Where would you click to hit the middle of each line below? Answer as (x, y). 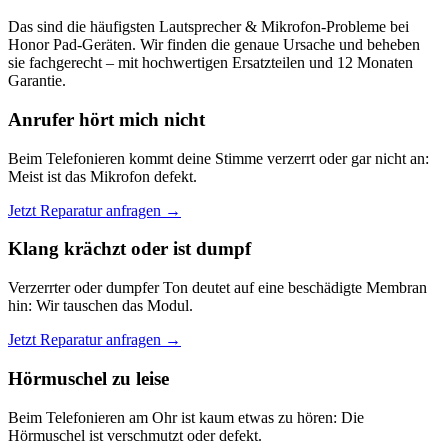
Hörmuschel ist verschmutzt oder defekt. (135, 435)
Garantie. (37, 81)
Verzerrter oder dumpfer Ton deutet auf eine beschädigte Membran (217, 288)
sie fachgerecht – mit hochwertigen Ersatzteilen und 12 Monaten (210, 63)
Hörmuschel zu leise (88, 378)
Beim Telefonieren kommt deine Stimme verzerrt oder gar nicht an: (218, 158)
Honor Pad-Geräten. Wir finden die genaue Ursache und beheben (214, 45)
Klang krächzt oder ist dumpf (129, 249)
